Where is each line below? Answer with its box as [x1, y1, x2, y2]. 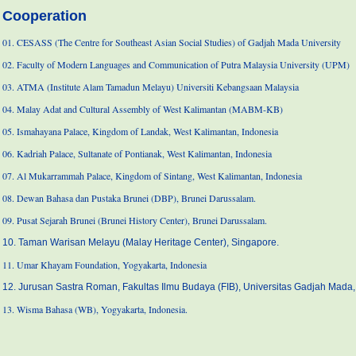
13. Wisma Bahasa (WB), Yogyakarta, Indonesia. [2, 302, 188, 315]
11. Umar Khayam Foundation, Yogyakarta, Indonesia [2, 257, 207, 271]
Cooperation [2, 7, 87, 24]
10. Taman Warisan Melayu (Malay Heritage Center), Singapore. [2, 236, 279, 248]
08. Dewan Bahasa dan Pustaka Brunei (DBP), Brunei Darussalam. [2, 191, 256, 204]
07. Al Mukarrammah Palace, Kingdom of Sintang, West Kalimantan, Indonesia [2, 168, 302, 182]
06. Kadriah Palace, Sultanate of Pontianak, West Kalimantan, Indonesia [2, 146, 272, 160]
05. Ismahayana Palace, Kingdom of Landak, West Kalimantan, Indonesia [2, 124, 278, 137]
